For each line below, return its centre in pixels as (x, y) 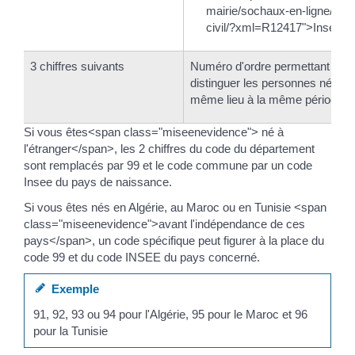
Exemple (73, 289)
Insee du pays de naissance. (98, 182)
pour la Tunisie (71, 330)
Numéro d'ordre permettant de (268, 66)
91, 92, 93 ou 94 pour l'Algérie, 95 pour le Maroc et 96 (171, 314)
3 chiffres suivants (77, 66)
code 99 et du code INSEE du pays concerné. (142, 257)
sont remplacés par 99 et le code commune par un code (168, 165)
